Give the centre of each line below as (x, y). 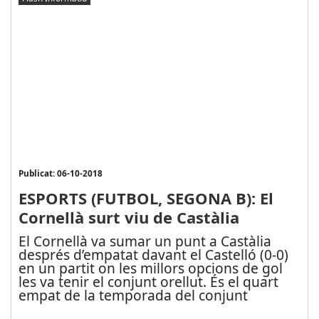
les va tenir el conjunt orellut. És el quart (148, 282)
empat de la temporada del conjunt (133, 296)
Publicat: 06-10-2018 (60, 173)
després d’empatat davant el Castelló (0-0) (153, 255)
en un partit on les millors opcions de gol (150, 268)
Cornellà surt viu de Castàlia (129, 218)
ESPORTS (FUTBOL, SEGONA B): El (146, 198)
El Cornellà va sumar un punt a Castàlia (145, 241)
